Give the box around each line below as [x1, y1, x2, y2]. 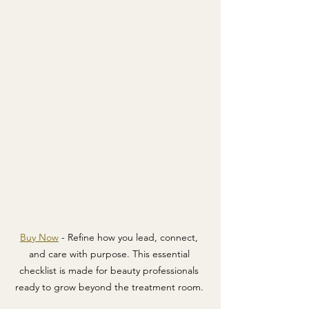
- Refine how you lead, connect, [59, 231, 201, 244]
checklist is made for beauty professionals [19, 264, 201, 277]
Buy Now [20, 231, 59, 244]
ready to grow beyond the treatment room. [14, 281, 206, 294]
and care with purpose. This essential [28, 248, 192, 261]
